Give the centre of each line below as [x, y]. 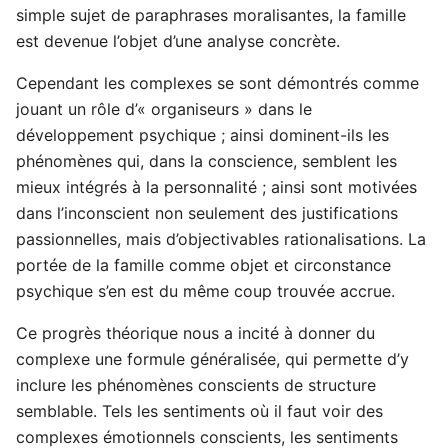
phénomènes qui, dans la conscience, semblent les [206, 161]
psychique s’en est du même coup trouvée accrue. [205, 291]
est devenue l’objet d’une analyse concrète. [178, 41]
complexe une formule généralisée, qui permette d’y [212, 359]
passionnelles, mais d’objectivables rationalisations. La [221, 239]
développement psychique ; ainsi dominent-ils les [202, 135]
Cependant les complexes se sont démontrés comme [217, 83]
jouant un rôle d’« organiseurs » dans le [164, 109]
